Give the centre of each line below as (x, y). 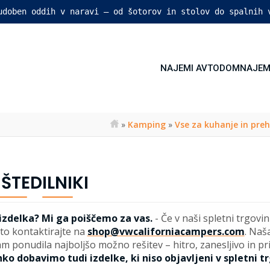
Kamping (147, 125)
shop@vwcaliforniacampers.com (166, 232)
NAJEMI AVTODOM (200, 68)
